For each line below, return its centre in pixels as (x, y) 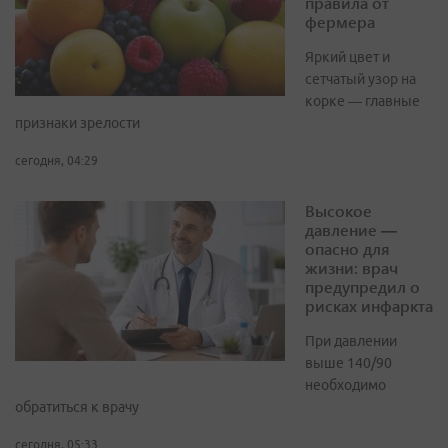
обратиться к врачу (77, 407)
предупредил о (362, 287)
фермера (340, 22)
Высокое (338, 211)
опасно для (347, 249)
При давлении (351, 341)
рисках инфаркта (369, 306)
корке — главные (362, 101)
